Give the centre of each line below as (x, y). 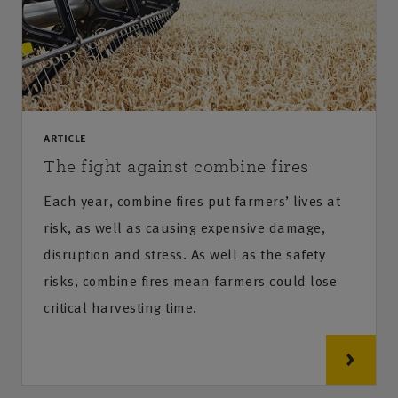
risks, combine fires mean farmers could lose (190, 280)
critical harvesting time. (120, 307)
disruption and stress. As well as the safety (184, 254)
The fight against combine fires (176, 166)
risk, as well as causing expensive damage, (184, 227)
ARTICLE (65, 137)
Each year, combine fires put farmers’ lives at (192, 200)
